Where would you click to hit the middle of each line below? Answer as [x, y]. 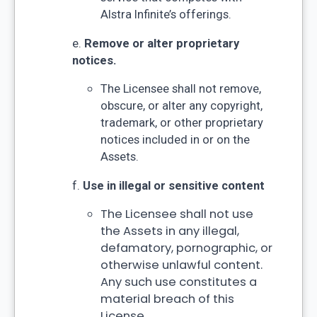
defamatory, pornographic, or [186, 248]
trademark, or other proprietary [181, 123]
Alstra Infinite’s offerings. [166, 15]
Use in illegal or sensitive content [173, 185]
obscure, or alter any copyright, [181, 106]
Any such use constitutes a [178, 282]
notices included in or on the [175, 140]
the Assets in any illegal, [169, 231]
